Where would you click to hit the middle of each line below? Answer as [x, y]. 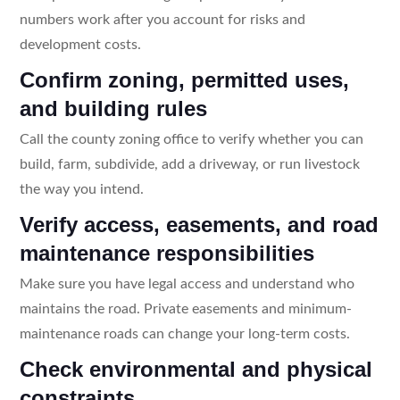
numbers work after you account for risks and [162, 19]
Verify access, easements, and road [199, 224]
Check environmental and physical [196, 369]
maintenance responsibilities [167, 253]
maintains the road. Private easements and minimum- [185, 308]
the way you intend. [81, 189]
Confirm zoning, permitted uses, [184, 79]
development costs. [80, 44]
